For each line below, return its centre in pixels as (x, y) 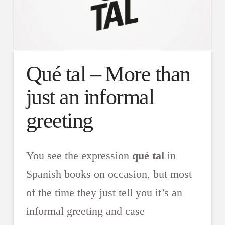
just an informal (90, 97)
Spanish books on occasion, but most (109, 174)
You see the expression (79, 155)
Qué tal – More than (108, 74)
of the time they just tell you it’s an (104, 192)
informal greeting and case (85, 211)
